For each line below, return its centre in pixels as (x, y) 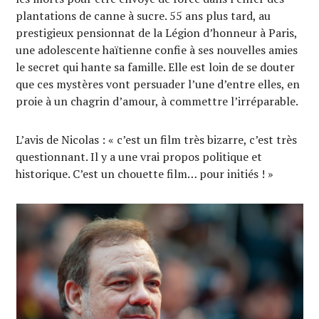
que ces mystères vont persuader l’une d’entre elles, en (158, 84)
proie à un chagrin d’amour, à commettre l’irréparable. (157, 101)
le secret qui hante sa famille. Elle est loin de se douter (156, 67)
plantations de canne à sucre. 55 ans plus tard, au (143, 16)
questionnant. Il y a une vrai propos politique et (139, 157)
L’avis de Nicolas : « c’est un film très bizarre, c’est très (157, 140)
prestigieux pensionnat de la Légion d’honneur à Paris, (157, 33)
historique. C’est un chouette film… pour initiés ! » (145, 174)
